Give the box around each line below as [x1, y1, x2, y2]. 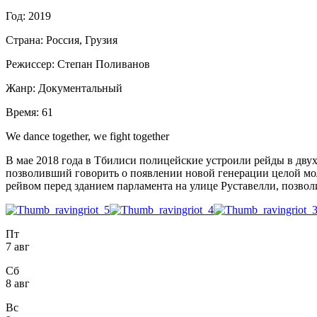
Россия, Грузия [43, 33, 117, 46]
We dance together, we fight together [6, 129, 169, 142]
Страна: [6, 33, 43, 46]
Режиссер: [6, 57, 54, 70]
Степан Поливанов [57, 57, 150, 70]
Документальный [38, 81, 122, 94]
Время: [6, 105, 39, 118]
